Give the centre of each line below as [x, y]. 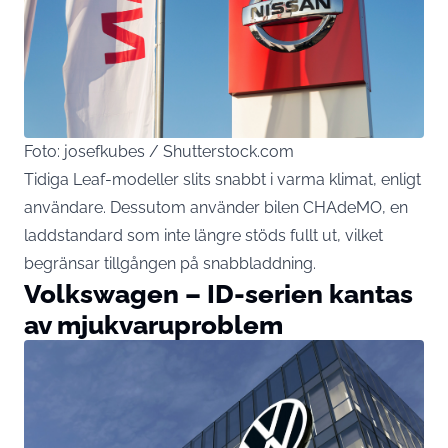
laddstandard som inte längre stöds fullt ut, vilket [203, 235]
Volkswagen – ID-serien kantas [218, 293]
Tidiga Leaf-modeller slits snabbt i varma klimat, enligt [222, 179]
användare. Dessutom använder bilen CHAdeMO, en [216, 207]
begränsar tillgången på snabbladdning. [170, 263]
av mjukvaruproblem [153, 324]
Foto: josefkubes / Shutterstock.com [159, 151]
